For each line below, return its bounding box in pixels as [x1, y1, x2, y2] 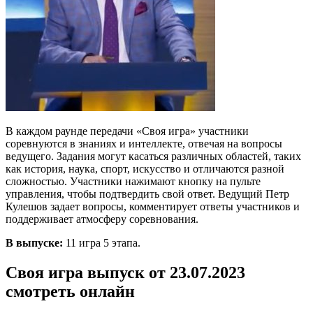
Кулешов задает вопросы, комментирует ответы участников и [6, 200, 300, 212]
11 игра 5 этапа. [63, 236, 140, 249]
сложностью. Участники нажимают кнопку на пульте [6, 175, 261, 187]
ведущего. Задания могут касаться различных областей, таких [6, 150, 301, 162]
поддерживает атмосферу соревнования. [6, 212, 198, 225]
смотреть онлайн [6, 282, 135, 300]
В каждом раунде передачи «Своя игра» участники [6, 124, 249, 137]
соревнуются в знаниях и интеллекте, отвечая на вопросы [6, 137, 282, 150]
